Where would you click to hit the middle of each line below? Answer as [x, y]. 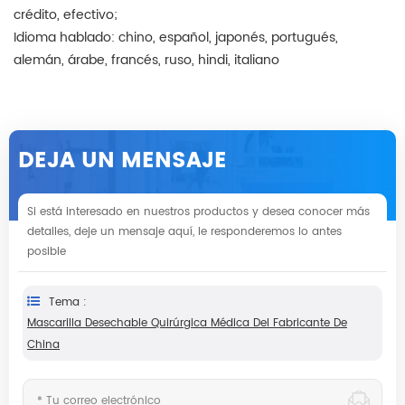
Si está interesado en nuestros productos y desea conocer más [198, 212]
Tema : [68, 303]
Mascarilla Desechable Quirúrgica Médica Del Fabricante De [187, 324]
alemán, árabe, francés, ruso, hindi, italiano [146, 61]
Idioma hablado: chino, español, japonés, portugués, [176, 38]
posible [47, 252]
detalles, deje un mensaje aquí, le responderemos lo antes [184, 232]
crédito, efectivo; [66, 15]
